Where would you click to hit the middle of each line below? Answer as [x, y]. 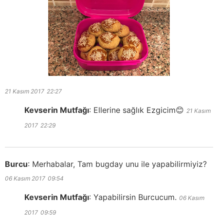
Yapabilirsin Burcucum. [135, 197]
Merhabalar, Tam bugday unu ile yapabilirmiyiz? [119, 164]
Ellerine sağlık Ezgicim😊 [139, 110]
